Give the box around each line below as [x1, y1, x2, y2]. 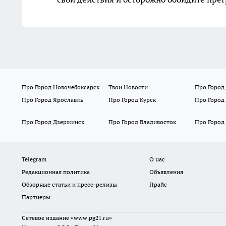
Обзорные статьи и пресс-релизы [22, 181, 117, 189]
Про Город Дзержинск [22, 118, 84, 126]
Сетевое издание [22, 214, 71, 222]
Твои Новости [108, 83, 148, 91]
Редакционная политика [22, 168, 90, 176]
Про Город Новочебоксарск [22, 83, 99, 91]
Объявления [149, 168, 183, 176]
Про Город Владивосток [108, 118, 176, 126]
